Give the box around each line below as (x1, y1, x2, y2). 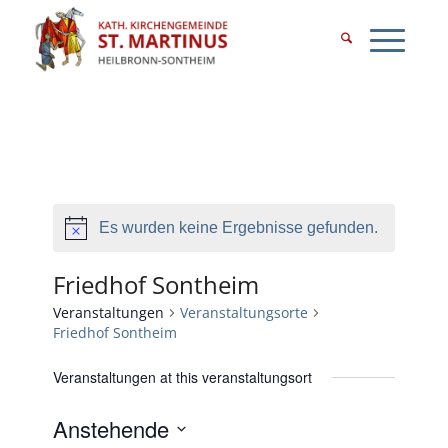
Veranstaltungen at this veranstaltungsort (53, 367, 313, 388)
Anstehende (53, 413, 170, 445)
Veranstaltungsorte (180, 303, 309, 323)
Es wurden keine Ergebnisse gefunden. (99, 219, 379, 237)
